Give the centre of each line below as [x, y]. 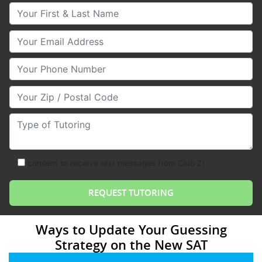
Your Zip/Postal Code [56, 92]
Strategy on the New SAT [131, 245]
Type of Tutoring [46, 120]
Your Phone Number [53, 65]
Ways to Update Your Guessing [131, 230]
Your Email [32, 37]
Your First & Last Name [60, 9]
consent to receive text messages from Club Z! [116, 163]
